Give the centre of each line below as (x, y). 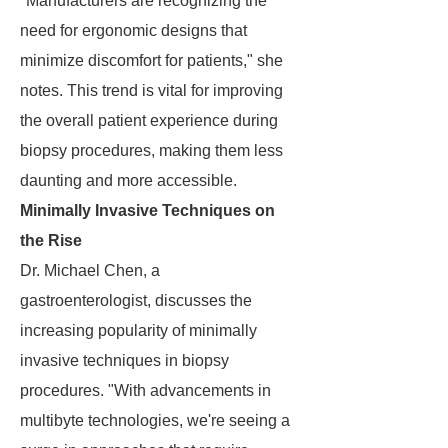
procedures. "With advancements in (145, 390)
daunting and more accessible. (128, 180)
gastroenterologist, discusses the (136, 300)
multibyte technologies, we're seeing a (155, 420)
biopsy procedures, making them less (151, 150)
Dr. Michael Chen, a (90, 270)
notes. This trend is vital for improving (151, 90)
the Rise (51, 240)
